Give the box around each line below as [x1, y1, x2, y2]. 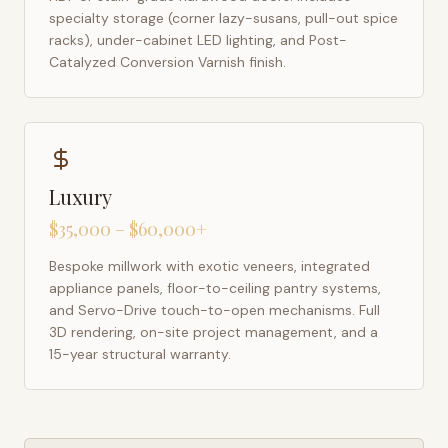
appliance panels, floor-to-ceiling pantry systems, [49, 279, 381, 297]
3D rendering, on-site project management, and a [49, 323, 378, 341]
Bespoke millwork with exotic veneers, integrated [49, 257, 370, 275]
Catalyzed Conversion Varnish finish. [49, 53, 286, 71]
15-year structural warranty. [49, 345, 231, 363]
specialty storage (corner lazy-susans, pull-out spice [49, 9, 398, 27]
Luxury [49, 183, 112, 210]
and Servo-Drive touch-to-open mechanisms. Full [49, 301, 380, 319]
